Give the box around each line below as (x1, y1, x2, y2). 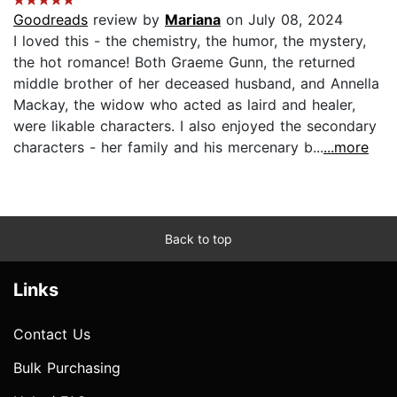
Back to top (165, 230, 232, 246)
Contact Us (13, 324, 90, 343)
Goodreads (13, 10, 88, 28)
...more (323, 137, 369, 156)
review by (88, 10, 165, 28)
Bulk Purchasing (13, 358, 121, 377)
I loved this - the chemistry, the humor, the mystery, (13, 31, 366, 50)
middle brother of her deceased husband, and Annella (13, 74, 379, 92)
